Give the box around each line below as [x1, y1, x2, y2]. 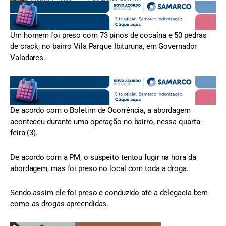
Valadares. [10, 52, 46, 62]
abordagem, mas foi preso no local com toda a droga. [10, 163, 189, 173]
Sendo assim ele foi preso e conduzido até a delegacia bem [10, 188, 208, 197]
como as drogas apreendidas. [10, 199, 109, 208]
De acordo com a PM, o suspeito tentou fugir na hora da [10, 152, 196, 162]
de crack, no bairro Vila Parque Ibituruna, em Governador [10, 41, 197, 51]
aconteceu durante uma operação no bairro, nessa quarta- [10, 117, 202, 127]
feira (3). [10, 128, 38, 138]
